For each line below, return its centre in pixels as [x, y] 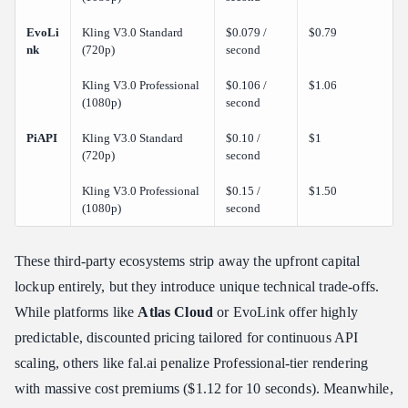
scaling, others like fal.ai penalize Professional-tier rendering [192, 363]
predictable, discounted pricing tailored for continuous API [187, 338]
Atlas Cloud [178, 312]
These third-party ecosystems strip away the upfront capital [188, 261]
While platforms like [76, 312]
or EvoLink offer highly [287, 312]
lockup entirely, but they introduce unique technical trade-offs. [197, 287]
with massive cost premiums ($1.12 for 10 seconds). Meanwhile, [204, 389]
